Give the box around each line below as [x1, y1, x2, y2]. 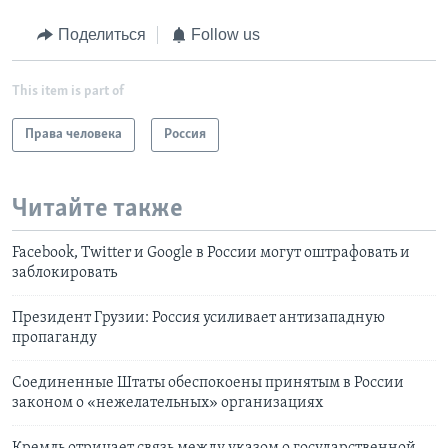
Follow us [191, 26, 260, 44]
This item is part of [12, 83, 124, 99]
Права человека [25, 126, 122, 142]
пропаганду [12, 330, 97, 347]
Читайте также [12, 195, 183, 223]
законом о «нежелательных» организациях [12, 395, 323, 412]
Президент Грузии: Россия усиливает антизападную [12, 310, 385, 327]
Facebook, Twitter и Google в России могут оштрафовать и [12, 245, 410, 262]
